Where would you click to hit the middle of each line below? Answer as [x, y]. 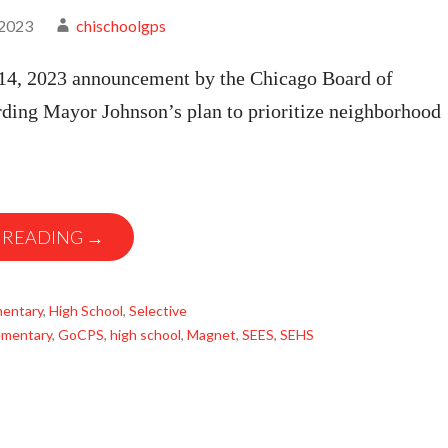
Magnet [211, 334]
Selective [158, 310]
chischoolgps [121, 25]
